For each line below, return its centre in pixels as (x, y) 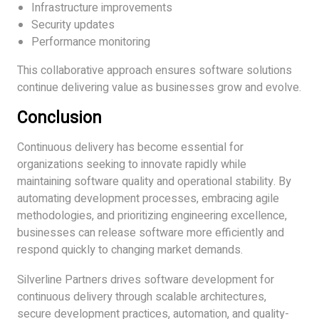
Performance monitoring (91, 42)
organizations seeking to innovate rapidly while (132, 164)
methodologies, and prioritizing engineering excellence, (152, 215)
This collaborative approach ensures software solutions (155, 70)
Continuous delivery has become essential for (130, 147)
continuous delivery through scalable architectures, (142, 297)
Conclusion (59, 118)
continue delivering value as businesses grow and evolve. (159, 87)
